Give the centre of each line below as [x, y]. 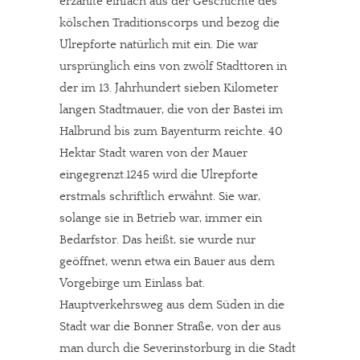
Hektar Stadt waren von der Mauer [153, 153]
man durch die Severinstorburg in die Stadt [178, 348]
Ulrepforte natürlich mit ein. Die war [159, 45]
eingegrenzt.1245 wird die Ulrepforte [159, 175]
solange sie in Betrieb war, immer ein [161, 218]
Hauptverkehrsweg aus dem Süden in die [172, 305]
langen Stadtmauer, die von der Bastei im [171, 110]
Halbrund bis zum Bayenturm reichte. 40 [171, 131]
